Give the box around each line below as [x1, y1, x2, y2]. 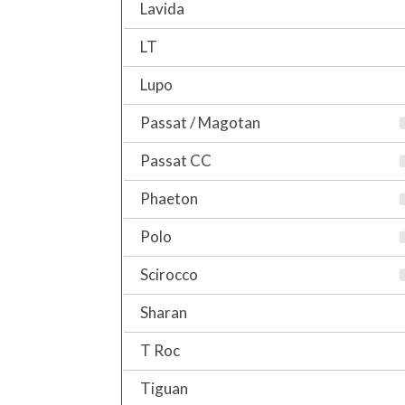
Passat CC [140, 150, 212, 170]
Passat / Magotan [140, 112, 260, 132]
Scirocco [140, 264, 198, 284]
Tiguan [140, 378, 188, 398]
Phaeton [140, 188, 198, 208]
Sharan [140, 302, 187, 322]
